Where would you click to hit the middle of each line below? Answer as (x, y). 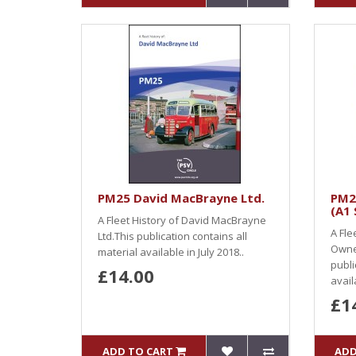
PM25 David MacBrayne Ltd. (181, 198)
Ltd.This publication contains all (172, 236)
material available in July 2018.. (171, 252)
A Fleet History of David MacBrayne (182, 220)
